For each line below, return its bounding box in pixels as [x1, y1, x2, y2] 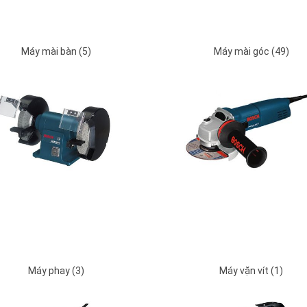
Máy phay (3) [27, 265, 84, 277]
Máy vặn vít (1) [219, 265, 283, 277]
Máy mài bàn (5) [21, 46, 91, 58]
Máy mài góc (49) [213, 46, 289, 58]
